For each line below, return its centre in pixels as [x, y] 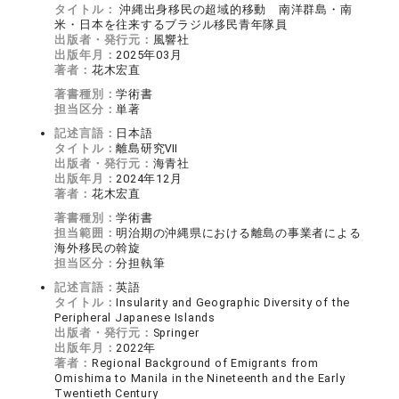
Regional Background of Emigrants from [205, 363]
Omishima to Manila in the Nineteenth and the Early [200, 378]
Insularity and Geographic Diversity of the [233, 302]
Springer [176, 333]
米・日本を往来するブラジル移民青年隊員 [171, 24]
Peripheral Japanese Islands [135, 318]
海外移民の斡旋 [98, 248]
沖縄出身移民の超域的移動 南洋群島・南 [234, 9]
